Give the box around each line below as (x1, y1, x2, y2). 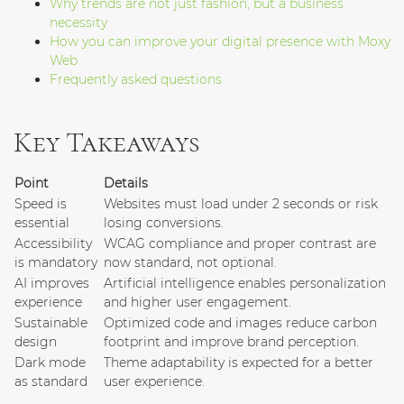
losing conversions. (104, 215, 224, 232)
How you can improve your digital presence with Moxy (50, 33, 390, 50)
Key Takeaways (14, 124, 199, 161)
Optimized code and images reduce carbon (104, 315, 377, 332)
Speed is (14, 196, 67, 213)
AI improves (14, 275, 89, 292)
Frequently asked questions (50, 71, 222, 88)
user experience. (104, 373, 205, 390)
